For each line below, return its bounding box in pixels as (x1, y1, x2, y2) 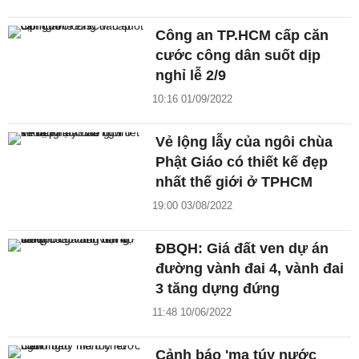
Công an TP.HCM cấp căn (155, 26, 329, 43)
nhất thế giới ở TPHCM (155, 173, 313, 190)
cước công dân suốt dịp (155, 46, 321, 63)
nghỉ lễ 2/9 (155, 67, 227, 83)
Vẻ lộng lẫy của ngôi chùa (155, 133, 333, 150)
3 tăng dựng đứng (155, 280, 280, 296)
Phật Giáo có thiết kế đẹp (155, 153, 329, 170)
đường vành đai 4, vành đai (155, 260, 345, 276)
